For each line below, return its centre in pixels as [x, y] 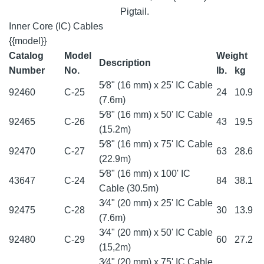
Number [27, 71]
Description [125, 63]
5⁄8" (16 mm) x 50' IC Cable [156, 115]
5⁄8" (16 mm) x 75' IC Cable [156, 144]
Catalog [26, 56]
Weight [232, 56]
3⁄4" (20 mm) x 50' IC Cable [156, 233]
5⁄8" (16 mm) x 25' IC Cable [156, 85]
